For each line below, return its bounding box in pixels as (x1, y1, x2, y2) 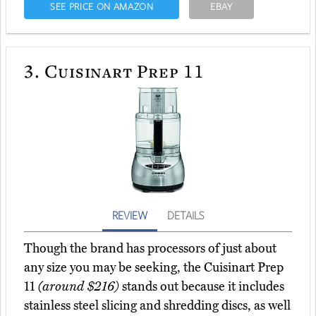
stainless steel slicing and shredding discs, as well (24, 298, 291, 314)
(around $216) (38, 279, 119, 295)
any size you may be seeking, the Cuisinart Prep (24, 260, 284, 276)
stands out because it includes (119, 279, 284, 295)
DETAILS (167, 208, 204, 223)
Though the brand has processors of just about (24, 241, 276, 257)
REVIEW (112, 208, 147, 223)
